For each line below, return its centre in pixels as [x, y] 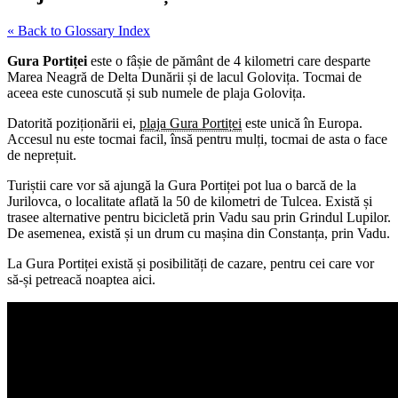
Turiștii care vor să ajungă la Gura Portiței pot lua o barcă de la [182, 185]
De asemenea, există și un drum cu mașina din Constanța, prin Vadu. [199, 233]
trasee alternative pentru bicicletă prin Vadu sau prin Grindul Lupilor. [199, 217]
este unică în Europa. [302, 123]
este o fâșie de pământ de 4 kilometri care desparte [229, 60]
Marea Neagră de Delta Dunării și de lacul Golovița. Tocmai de [184, 76]
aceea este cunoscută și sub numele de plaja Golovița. [156, 92]
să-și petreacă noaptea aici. [81, 279]
